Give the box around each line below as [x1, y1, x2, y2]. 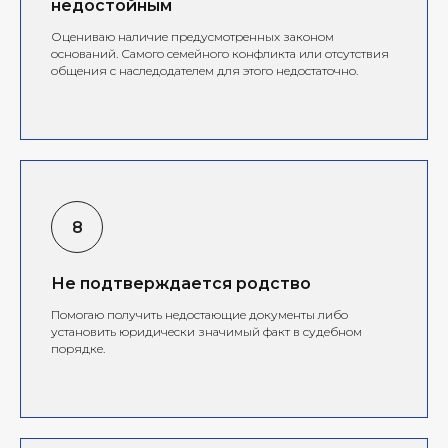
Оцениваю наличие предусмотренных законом [51, 28, 334, 44]
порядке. [51, 340, 105, 356]
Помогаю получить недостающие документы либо [51, 306, 348, 322]
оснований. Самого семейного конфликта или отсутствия [51, 45, 389, 61]
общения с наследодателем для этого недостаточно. [51, 62, 358, 78]
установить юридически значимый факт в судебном [51, 323, 362, 339]
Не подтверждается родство [51, 273, 311, 293]
